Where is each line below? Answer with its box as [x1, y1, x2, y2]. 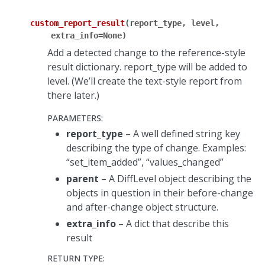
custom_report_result [30, 18, 125, 28]
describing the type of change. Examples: [66, 141, 246, 155]
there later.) [47, 89, 99, 102]
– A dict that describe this [116, 217, 229, 231]
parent [66, 172, 99, 186]
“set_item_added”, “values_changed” [66, 156, 224, 169]
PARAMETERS [47, 112, 101, 124]
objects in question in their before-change [66, 186, 253, 200]
